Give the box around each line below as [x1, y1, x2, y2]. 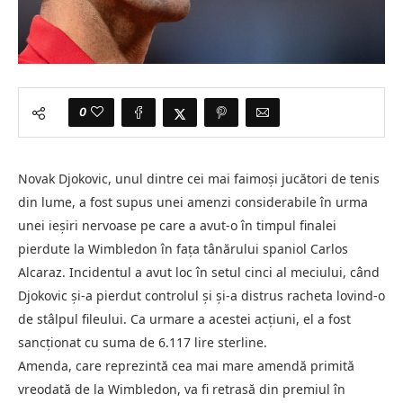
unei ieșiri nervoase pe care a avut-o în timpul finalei [18, 216, 336, 234]
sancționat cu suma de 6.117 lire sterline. [18, 333, 267, 351]
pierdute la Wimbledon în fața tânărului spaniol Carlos [18, 239, 348, 257]
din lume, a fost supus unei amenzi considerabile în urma [18, 193, 368, 210]
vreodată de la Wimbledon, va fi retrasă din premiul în [18, 380, 345, 398]
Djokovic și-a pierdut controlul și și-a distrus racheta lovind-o [18, 286, 385, 304]
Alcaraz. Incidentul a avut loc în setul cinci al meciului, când [18, 263, 380, 281]
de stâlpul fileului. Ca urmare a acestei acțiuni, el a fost [18, 309, 351, 327]
